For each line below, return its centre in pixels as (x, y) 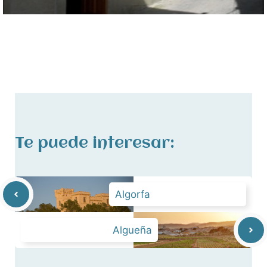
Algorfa (133, 194)
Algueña (132, 230)
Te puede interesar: (95, 143)
